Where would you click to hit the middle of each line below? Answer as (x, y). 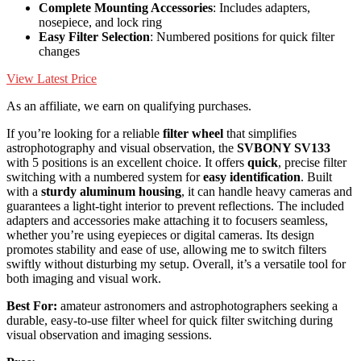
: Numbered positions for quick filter (242, 37)
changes (59, 52)
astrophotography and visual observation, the (122, 148)
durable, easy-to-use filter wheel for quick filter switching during (170, 321)
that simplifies (260, 134)
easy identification (252, 177)
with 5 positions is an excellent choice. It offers (127, 163)
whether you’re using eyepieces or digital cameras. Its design (160, 235)
